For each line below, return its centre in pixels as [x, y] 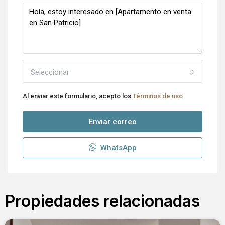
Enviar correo [113, 122]
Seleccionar [50, 72]
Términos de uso [158, 96]
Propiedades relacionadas [102, 201]
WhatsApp [117, 148]
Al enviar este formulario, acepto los [78, 96]
